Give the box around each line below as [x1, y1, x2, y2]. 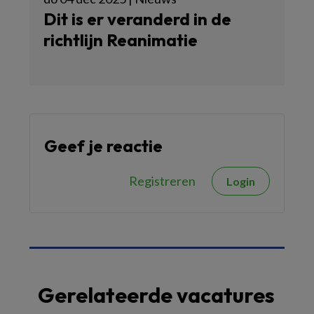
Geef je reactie [44, 135, 163, 157]
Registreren [129, 173, 196, 189]
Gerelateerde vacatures [38, 282, 275, 309]
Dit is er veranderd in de [43, 8, 231, 30]
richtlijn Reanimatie [43, 29, 198, 51]
